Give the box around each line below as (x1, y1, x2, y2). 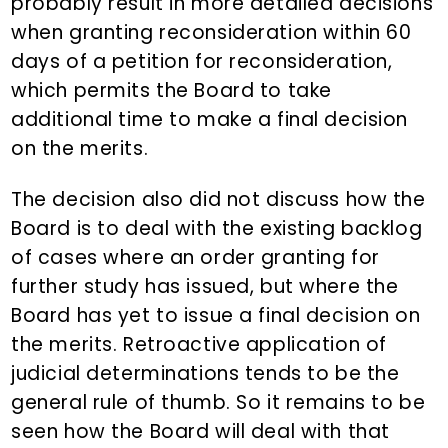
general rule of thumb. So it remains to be (11, 389, 426, 417)
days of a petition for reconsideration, (11, 48, 393, 76)
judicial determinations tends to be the (11, 360, 400, 388)
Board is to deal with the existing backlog (11, 215, 423, 243)
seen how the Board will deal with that (11, 418, 390, 446)
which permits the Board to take (11, 77, 332, 105)
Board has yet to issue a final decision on (11, 302, 421, 330)
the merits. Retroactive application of (11, 331, 387, 359)
